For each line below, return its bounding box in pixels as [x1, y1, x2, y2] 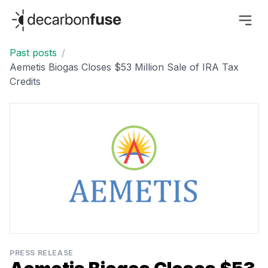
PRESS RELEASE [10, 248, 74, 258]
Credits [10, 75, 41, 88]
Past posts [10, 47, 57, 59]
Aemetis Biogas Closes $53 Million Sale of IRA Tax [10, 61, 239, 74]
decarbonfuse [9, 8, 72, 20]
